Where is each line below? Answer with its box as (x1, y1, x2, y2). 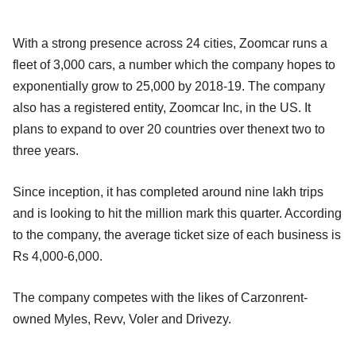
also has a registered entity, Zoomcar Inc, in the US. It (13, 100, 311, 114)
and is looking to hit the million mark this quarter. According (13, 206, 342, 220)
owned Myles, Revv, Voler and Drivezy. (13, 311, 231, 326)
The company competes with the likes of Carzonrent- (13, 290, 308, 304)
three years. (13, 143, 79, 157)
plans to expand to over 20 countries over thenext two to (13, 122, 325, 136)
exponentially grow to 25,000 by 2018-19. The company (13, 79, 325, 93)
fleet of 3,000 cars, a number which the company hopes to (13, 57, 335, 72)
